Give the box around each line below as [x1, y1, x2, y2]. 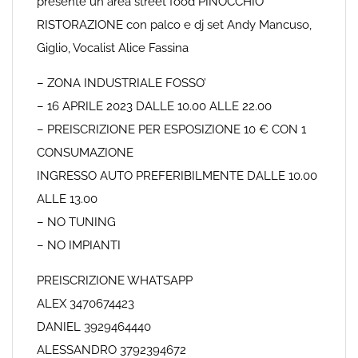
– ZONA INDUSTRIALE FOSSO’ [37, 76, 206, 90]
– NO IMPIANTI [37, 238, 121, 253]
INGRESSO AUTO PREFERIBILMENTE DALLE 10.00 [37, 169, 317, 183]
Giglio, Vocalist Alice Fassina [37, 41, 189, 55]
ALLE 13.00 [37, 192, 97, 206]
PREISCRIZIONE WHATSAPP [37, 273, 193, 288]
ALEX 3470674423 [37, 296, 134, 311]
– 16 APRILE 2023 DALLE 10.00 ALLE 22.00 [37, 99, 272, 113]
